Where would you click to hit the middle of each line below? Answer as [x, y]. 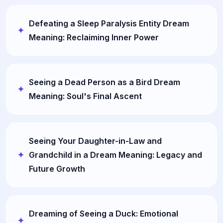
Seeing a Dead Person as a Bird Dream [105, 82]
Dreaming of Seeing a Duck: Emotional [104, 214]
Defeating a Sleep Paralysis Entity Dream [109, 23]
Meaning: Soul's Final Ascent [85, 96]
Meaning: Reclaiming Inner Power [94, 37]
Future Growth [57, 169]
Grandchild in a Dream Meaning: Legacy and [115, 155]
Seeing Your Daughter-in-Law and [95, 141]
